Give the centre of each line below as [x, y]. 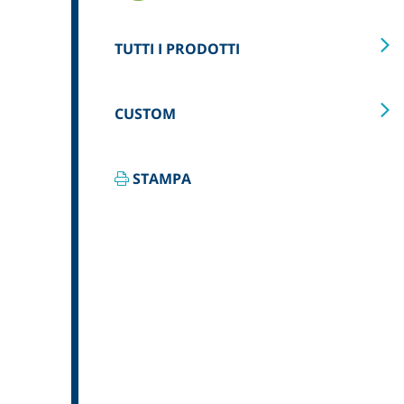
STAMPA [160, 178]
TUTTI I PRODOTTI [177, 48]
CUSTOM [145, 113]
